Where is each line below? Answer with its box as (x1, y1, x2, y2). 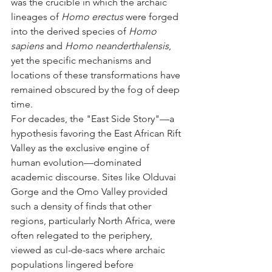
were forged (123, 11, 181, 23)
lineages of (11, 11, 61, 23)
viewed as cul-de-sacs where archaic (11, 244, 168, 256)
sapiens (11, 40, 44, 52)
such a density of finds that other (11, 200, 154, 212)
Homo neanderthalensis (65, 40, 169, 52)
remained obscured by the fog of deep (11, 84, 182, 96)
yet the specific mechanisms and (11, 55, 154, 67)
